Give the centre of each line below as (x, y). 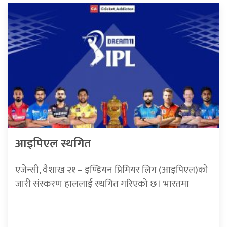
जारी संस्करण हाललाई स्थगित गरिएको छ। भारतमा (102, 184)
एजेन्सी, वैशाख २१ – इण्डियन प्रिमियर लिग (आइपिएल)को (112, 169)
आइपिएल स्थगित (53, 144)
